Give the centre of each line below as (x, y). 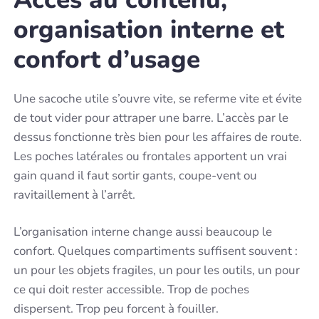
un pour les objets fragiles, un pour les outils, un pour (157, 271)
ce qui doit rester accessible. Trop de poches (132, 290)
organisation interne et (149, 29)
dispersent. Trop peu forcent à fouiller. (116, 309)
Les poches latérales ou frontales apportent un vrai (151, 156)
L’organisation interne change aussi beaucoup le (143, 232)
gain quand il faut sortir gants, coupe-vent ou (136, 175)
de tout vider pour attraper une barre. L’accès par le (151, 117)
